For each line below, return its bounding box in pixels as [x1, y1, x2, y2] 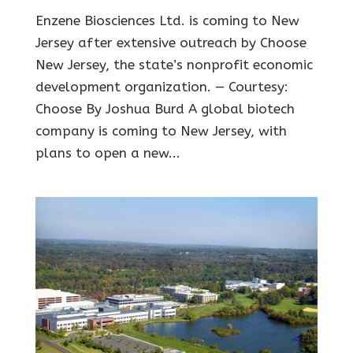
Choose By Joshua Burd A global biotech [35, 100, 295, 117]
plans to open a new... [35, 144, 180, 161]
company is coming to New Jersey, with [35, 122, 287, 139]
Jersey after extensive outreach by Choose [35, 34, 307, 50]
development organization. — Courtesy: [35, 78, 288, 95]
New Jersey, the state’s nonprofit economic [35, 56, 313, 72]
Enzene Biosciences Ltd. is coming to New [35, 12, 299, 28]
